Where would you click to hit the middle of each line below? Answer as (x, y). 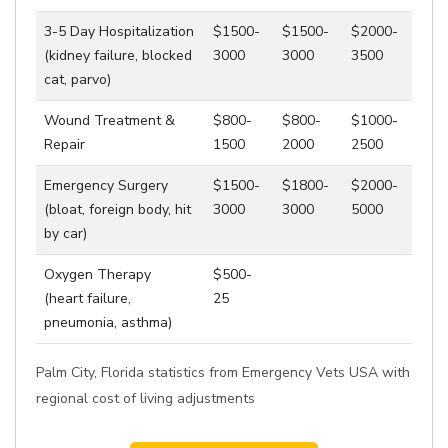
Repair (64, 144)
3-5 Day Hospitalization (119, 31)
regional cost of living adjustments (145, 398)
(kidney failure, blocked (118, 55)
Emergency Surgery (106, 185)
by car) (65, 233)
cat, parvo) (77, 79)
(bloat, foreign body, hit (117, 209)
